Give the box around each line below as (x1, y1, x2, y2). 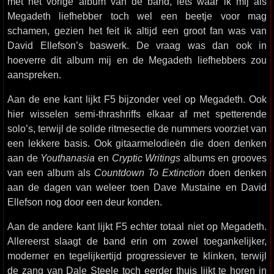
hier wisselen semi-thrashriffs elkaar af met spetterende (7, 108, 267, 119)
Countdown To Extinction (94, 167, 205, 178)
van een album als (7, 167, 94, 178)
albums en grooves (180, 152, 267, 163)
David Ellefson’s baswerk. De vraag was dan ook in (7, 40, 267, 51)
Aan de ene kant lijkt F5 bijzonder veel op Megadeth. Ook (7, 94, 267, 105)
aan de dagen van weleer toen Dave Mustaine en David (7, 182, 267, 193)
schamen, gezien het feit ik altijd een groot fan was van (7, 25, 267, 36)
